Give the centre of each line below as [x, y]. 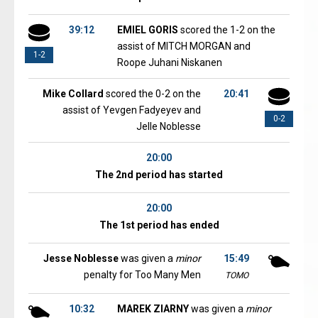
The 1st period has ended [159, 225]
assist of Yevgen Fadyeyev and [132, 110]
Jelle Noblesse [169, 126]
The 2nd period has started [159, 175]
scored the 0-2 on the [152, 94]
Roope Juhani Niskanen [170, 62]
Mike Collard [73, 94]
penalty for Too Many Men [142, 275]
